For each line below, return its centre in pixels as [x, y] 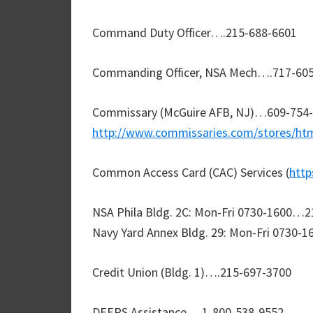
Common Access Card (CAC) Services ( [191, 172]
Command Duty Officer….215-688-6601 [195, 32]
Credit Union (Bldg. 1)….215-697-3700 [192, 272]
